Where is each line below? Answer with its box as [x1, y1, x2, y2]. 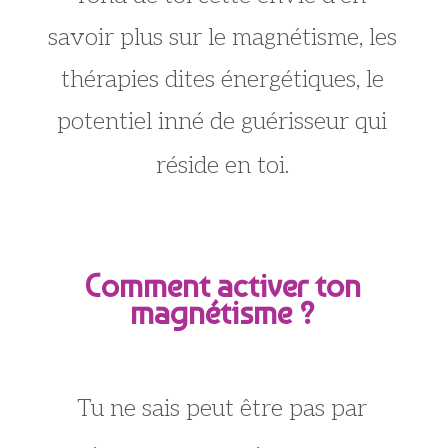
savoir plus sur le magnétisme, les [47, 22, 397, 52]
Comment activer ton [83, 266, 361, 305]
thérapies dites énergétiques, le [60, 64, 384, 94]
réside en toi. [155, 150, 289, 180]
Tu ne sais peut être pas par [77, 393, 367, 423]
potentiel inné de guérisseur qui [57, 106, 387, 136]
